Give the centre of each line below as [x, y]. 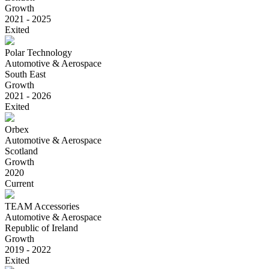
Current [19, 183]
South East [25, 74]
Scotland [21, 151]
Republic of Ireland [41, 228]
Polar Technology [38, 52]
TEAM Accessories [42, 206]
